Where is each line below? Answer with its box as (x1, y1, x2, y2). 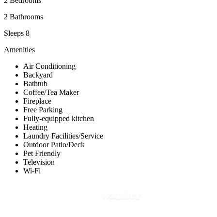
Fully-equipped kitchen (23, 114, 94, 123)
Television (23, 157, 55, 166)
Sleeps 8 (4, 29, 30, 37)
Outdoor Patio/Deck (23, 140, 85, 149)
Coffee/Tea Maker (23, 88, 79, 96)
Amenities (4, 45, 35, 54)
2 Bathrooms (4, 12, 43, 21)
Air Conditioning (23, 62, 76, 70)
